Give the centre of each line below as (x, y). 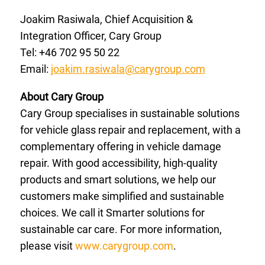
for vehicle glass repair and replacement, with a (130, 130)
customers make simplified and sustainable (122, 196)
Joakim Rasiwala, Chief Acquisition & (106, 20)
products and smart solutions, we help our (118, 179)
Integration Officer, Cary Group (91, 36)
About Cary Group (62, 96)
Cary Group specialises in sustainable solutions (130, 113)
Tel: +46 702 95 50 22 (70, 53)
